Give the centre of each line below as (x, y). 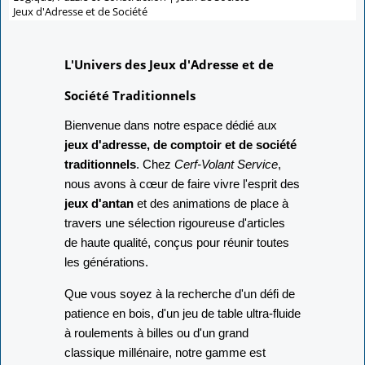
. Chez (155, 164)
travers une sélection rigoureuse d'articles (175, 222)
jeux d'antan (99, 203)
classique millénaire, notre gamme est (165, 353)
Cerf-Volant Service (226, 164)
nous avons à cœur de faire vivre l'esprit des (182, 183)
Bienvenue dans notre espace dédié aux (171, 125)
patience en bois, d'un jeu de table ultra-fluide (182, 314)
